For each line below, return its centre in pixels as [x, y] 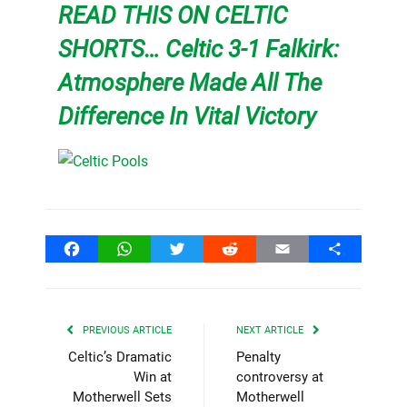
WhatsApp [157, 248]
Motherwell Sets [122, 397]
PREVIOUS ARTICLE [126, 330]
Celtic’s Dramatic [120, 357]
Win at [153, 377]
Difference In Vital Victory [187, 116]
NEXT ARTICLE [271, 330]
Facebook [103, 248]
